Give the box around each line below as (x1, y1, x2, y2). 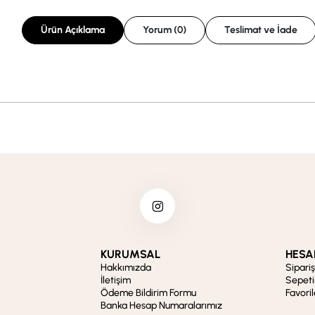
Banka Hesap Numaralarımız (101, 299, 223, 311)
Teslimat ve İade (224, 23, 297, 36)
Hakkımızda (101, 261, 152, 274)
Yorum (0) (173, 23, 186, 36)
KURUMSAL (101, 247, 161, 261)
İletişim (101, 274, 131, 286)
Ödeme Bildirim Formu (101, 286, 197, 299)
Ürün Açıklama (40, 23, 105, 36)
